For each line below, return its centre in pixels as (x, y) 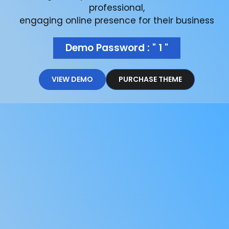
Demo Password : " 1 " (117, 48)
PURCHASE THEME (150, 79)
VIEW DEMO (72, 79)
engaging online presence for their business (117, 21)
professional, (117, 8)
